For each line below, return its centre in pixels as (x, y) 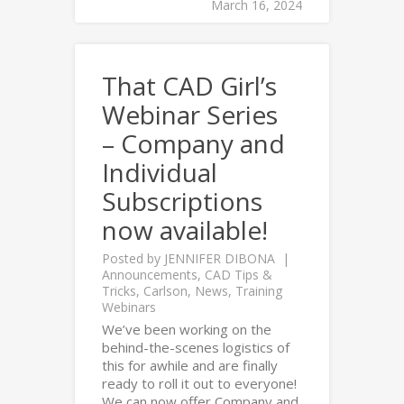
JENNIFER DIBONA (220, 258)
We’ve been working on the (187, 329)
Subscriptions (182, 201)
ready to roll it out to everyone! (199, 383)
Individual (160, 172)
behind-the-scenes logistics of (196, 347)
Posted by (133, 258)
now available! (185, 230)
